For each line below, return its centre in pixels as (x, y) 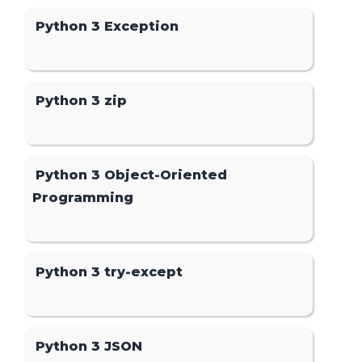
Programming (83, 198)
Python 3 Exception (107, 26)
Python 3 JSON (89, 347)
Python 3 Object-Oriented (132, 175)
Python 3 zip (82, 100)
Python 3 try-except (109, 272)
